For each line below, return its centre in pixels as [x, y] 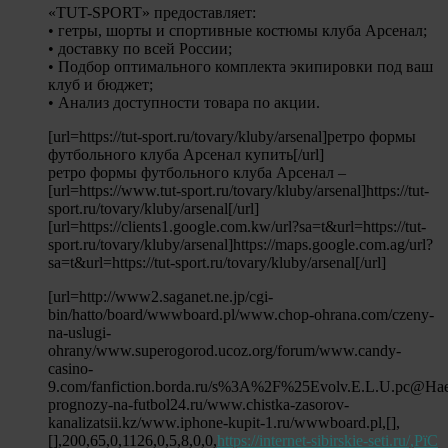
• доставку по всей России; [140, 48]
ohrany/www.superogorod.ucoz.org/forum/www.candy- [224, 350]
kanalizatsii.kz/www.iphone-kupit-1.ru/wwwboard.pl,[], [224, 422]
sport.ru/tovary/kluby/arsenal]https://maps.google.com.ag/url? [240, 244]
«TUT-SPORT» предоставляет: [152, 12]
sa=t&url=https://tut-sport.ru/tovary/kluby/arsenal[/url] [217, 262]
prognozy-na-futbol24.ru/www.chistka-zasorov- [198, 404]
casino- [70, 368]
